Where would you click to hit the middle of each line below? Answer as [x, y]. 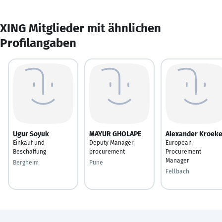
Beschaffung [29, 151]
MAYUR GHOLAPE [115, 134]
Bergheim [26, 162]
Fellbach [177, 171]
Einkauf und [29, 142]
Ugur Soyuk [31, 134]
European [179, 142]
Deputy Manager [111, 142]
